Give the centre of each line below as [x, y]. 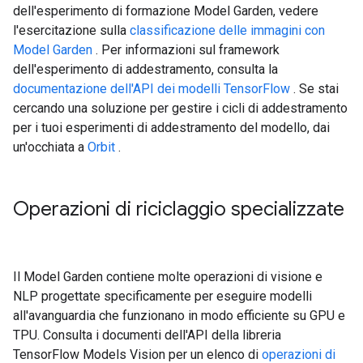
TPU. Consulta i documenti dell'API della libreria [147, 335]
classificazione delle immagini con [227, 30]
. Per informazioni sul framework [186, 50]
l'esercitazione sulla [71, 30]
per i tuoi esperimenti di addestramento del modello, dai [171, 128]
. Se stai [314, 89]
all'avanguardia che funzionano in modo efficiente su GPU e [179, 316]
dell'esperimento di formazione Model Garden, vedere [166, 11]
